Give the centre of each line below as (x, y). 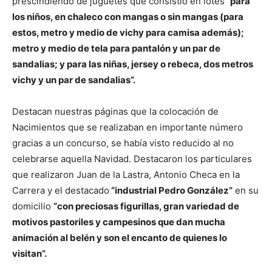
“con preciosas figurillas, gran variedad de (146, 206)
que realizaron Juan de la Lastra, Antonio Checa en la (126, 175)
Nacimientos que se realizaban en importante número (127, 127)
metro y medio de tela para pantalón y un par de (116, 49)
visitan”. (29, 254)
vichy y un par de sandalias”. (74, 80)
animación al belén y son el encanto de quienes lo (120, 238)
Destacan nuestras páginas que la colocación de (115, 112)
